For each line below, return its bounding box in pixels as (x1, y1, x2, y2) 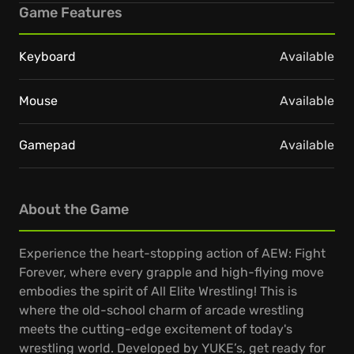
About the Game (19, 201, 129, 218)
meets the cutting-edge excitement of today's (19, 322, 292, 337)
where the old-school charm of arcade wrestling (19, 303, 304, 318)
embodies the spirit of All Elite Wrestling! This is (19, 284, 297, 299)
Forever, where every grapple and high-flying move (19, 265, 324, 280)
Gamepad (19, 137, 76, 153)
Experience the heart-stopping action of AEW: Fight (19, 246, 326, 261)
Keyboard (19, 49, 76, 64)
